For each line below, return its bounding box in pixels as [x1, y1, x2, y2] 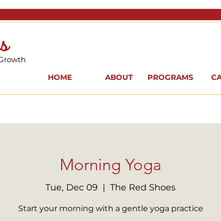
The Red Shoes [110, 182, 176, 193]
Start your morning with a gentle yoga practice [18, 203, 203, 213]
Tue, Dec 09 [45, 182, 98, 193]
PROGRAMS [147, 73, 193, 82]
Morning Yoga [60, 155, 161, 175]
